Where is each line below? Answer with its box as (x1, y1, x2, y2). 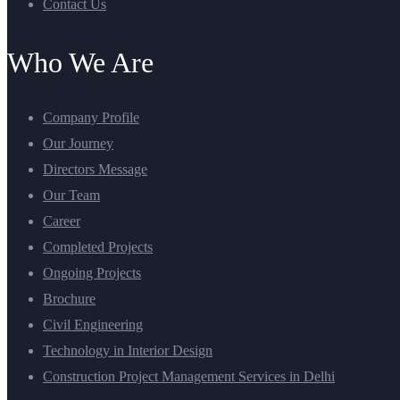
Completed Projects (43, 238, 153, 254)
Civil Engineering (43, 316, 143, 332)
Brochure (43, 290, 96, 306)
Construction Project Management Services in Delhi (43, 368, 335, 384)
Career (43, 212, 80, 229)
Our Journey (43, 135, 113, 151)
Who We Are (7, 46, 154, 79)
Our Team (43, 187, 100, 203)
